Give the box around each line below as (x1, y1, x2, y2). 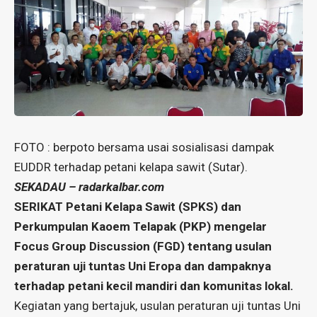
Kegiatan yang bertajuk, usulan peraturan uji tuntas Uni (14, 299, 301, 313)
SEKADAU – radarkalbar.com (14, 180, 164, 195)
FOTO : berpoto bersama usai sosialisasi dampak (14, 140, 274, 155)
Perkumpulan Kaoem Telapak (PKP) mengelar (14, 219, 267, 234)
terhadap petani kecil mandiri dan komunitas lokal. (14, 279, 294, 294)
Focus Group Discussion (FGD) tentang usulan (14, 239, 272, 254)
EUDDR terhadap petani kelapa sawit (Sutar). (14, 160, 248, 175)
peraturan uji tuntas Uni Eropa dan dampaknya (14, 259, 271, 274)
